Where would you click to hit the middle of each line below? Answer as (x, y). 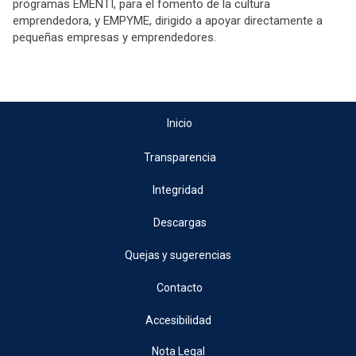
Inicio (180, 123)
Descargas (180, 222)
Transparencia (180, 157)
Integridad (178, 190)
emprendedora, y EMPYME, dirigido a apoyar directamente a (168, 20)
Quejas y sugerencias (178, 255)
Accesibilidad (178, 320)
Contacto (180, 287)
